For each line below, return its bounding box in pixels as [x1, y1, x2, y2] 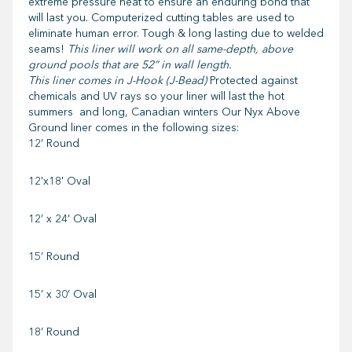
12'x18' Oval [28, 174, 90, 188]
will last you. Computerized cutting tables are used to [28, 10, 295, 24]
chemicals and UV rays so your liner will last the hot [28, 89, 284, 103]
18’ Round [28, 324, 79, 339]
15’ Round [28, 249, 79, 263]
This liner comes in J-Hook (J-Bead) [28, 73, 207, 87]
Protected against [207, 73, 298, 87]
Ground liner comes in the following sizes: [28, 120, 239, 134]
